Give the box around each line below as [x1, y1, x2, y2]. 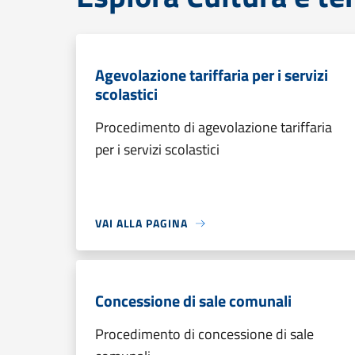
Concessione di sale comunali [95, 288, 292, 313]
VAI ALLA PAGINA [95, 215, 188, 231]
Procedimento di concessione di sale [95, 323, 314, 345]
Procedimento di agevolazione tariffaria [95, 116, 332, 138]
